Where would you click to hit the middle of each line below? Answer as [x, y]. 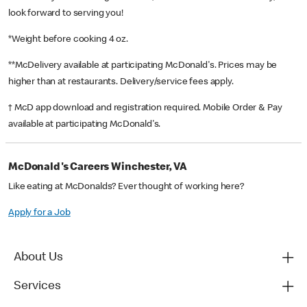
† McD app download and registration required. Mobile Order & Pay [145, 109]
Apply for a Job [39, 213]
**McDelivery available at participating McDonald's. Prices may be [143, 66]
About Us [38, 258]
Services [37, 287]
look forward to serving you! [66, 14]
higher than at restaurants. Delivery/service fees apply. [122, 83]
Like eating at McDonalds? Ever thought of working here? [126, 187]
